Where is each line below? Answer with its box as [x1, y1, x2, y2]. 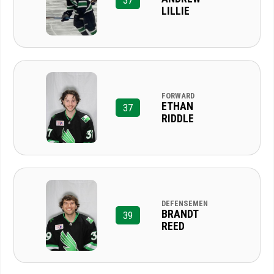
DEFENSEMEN [161, 198, 208, 208]
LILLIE [161, 4, 190, 17]
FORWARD [161, 91, 194, 100]
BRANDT [161, 207, 198, 220]
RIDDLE [161, 112, 194, 125]
